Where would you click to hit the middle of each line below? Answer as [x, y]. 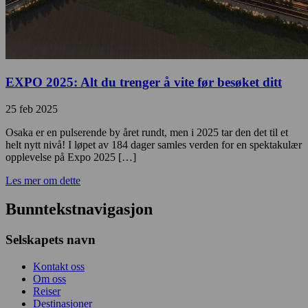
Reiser [47, 291]
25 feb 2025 [32, 109]
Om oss [49, 279]
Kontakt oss [59, 267]
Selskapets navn [51, 240]
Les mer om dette [43, 180]
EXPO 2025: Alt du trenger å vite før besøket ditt [144, 82]
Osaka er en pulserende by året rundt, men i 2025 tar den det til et [147, 132]
